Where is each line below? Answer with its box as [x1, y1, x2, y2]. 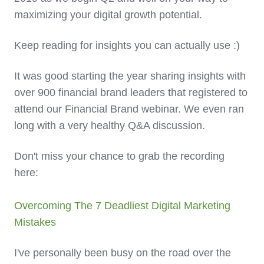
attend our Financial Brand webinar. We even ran [14, 103, 244, 115]
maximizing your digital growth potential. [14, 9, 205, 21]
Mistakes [14, 216, 56, 229]
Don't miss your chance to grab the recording [14, 150, 225, 163]
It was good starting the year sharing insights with [14, 70, 246, 82]
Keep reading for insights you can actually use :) [14, 39, 240, 52]
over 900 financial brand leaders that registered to [14, 87, 247, 99]
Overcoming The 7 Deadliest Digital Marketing [14, 200, 230, 212]
